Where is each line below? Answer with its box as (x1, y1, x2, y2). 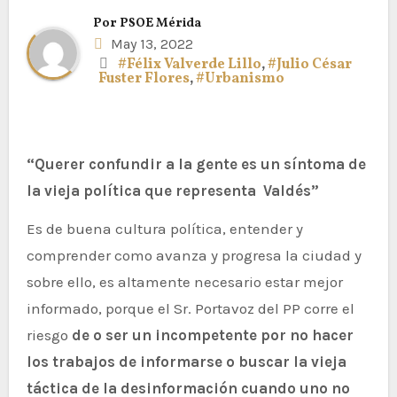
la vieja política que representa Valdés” (26, 181, 319, 199)
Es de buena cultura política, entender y (26, 219, 303, 237)
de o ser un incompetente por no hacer (71, 325, 354, 344)
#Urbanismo (196, 68, 285, 89)
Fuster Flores (98, 68, 191, 89)
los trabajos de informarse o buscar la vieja (26, 352, 346, 370)
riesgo (26, 325, 72, 344)
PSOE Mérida (120, 14, 201, 32)
